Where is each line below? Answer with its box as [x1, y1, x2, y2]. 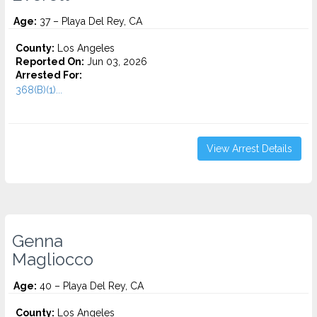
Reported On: [16, 56, 84, 67]
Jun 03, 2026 [84, 56, 147, 67]
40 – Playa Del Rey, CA [37, 280, 144, 292]
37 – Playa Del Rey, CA [37, 16, 142, 27]
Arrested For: [16, 69, 82, 81]
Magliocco [12, 250, 93, 270]
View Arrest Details [207, 143, 292, 154]
